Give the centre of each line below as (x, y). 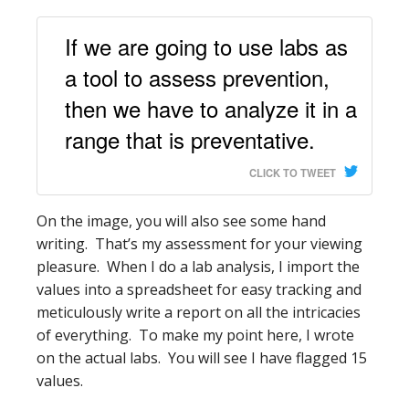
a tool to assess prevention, (197, 78)
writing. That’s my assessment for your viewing (199, 244)
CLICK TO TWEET (293, 173)
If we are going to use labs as (206, 47)
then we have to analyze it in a (211, 109)
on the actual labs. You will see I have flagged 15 (202, 358)
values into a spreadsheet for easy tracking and (199, 290)
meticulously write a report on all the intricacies (199, 313)
